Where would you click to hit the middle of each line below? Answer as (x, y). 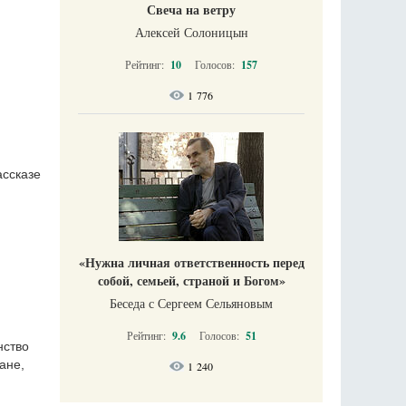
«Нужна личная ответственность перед (191, 262)
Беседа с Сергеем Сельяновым (191, 303)
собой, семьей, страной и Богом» (191, 280)
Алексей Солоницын (191, 32)
